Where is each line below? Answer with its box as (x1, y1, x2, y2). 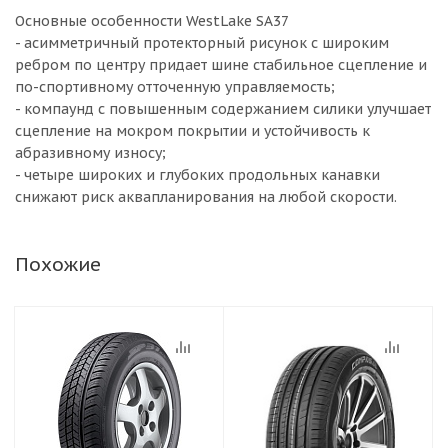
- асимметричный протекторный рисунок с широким (15, 34, 389, 52)
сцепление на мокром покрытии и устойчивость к (15, 122, 370, 140)
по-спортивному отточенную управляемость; (15, 78, 335, 96)
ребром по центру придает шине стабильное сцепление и (15, 56, 427, 74)
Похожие (15, 252, 101, 276)
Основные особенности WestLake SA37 (15, 12, 289, 30)
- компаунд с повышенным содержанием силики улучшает (15, 100, 431, 118)
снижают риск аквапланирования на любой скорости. (15, 188, 397, 206)
